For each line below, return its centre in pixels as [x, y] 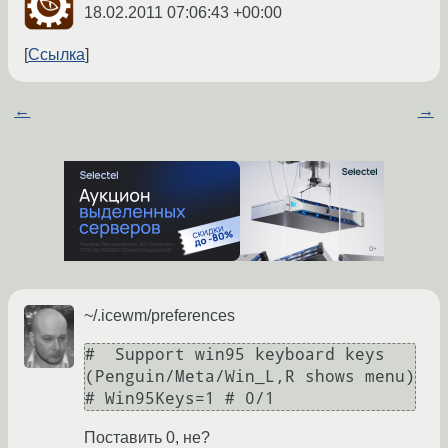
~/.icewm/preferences [159, 316]
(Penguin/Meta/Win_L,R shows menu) [250, 377]
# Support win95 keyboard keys [235, 355]
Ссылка [56, 55]
